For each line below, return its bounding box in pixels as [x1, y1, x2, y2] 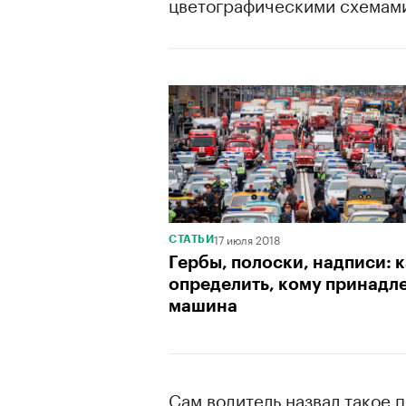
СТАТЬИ [169, 233, 214, 245]
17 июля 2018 [214, 229, 280, 247]
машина [169, 296, 237, 314]
